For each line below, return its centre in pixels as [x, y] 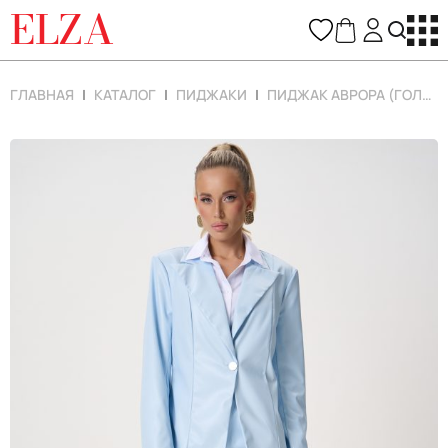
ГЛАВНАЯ [42, 94]
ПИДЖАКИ [211, 94]
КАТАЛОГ [125, 94]
